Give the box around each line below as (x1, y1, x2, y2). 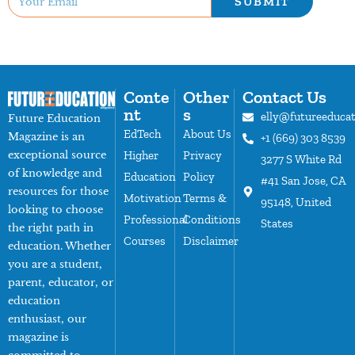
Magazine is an (8, 130, 85, 144)
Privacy (183, 148, 223, 163)
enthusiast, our (8, 312, 86, 326)
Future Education (8, 112, 101, 126)
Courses (124, 234, 166, 249)
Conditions (183, 212, 242, 227)
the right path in (8, 221, 94, 235)
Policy (183, 170, 216, 185)
